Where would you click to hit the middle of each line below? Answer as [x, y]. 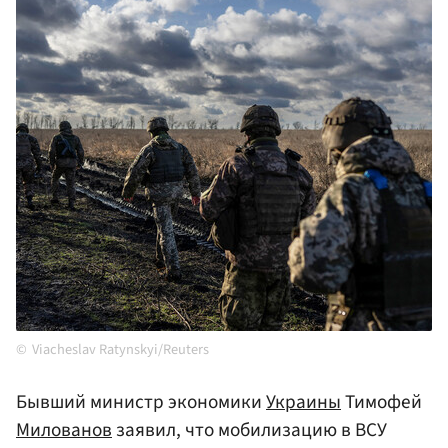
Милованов [64, 430]
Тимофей [381, 402]
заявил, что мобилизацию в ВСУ [249, 430]
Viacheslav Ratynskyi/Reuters [120, 350]
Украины [303, 402]
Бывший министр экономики [141, 402]
